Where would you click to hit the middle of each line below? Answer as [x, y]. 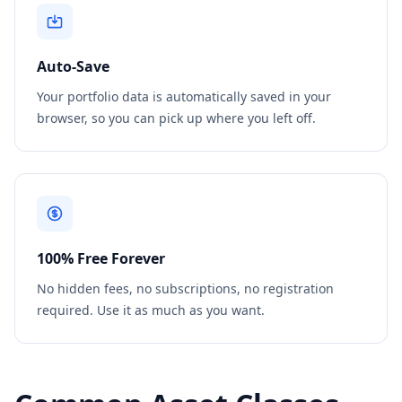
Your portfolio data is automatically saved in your [184, 96]
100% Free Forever [101, 258]
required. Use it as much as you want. [151, 310]
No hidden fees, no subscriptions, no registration [185, 288]
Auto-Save [73, 66]
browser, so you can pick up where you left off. [176, 118]
